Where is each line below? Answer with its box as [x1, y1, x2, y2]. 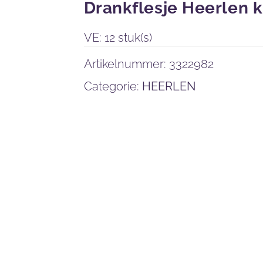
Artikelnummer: [83, 57, 169, 71]
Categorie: [83, 79, 142, 93]
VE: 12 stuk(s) [83, 31, 152, 45]
